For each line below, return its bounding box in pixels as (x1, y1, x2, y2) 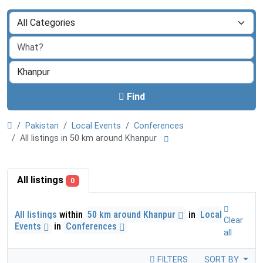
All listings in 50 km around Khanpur (20, 133, 161, 143)
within (57, 208, 85, 220)
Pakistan (25, 121, 59, 131)
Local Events (72, 121, 121, 131)
